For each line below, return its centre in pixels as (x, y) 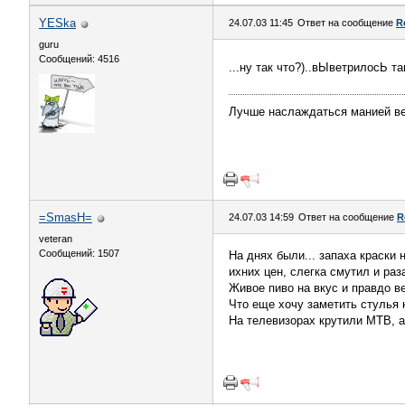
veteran (56, 239)
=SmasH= (66, 217)
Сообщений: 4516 (79, 59)
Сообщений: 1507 (79, 253)
